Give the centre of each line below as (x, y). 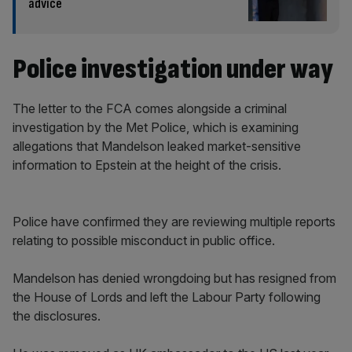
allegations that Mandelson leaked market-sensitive (157, 146)
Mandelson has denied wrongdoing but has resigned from (174, 278)
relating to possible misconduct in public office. (144, 240)
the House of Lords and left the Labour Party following (167, 297)
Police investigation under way (173, 70)
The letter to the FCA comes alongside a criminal (150, 108)
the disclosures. (57, 316)
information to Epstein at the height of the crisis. (147, 165)
